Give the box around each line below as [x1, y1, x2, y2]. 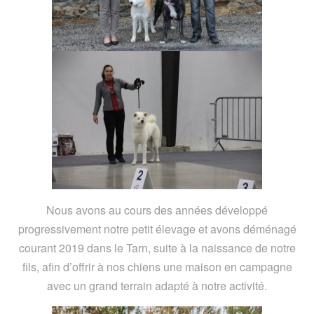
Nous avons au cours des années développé [46, 202, 268, 219]
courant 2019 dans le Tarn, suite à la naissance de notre [18, 240, 296, 257]
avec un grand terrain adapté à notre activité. [47, 278, 267, 294]
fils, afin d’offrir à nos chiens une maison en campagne [22, 259, 292, 275]
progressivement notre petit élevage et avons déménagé [18, 221, 296, 238]
